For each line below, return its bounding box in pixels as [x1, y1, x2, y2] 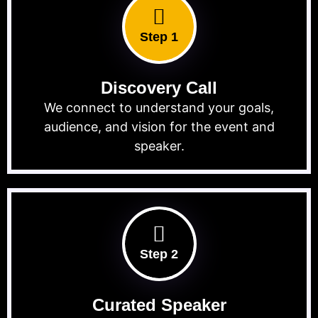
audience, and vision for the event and [43, 119, 275, 135]
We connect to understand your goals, [44, 100, 274, 116]
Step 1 [140, 30, 178, 45]
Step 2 [140, 247, 178, 262]
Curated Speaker [92, 295, 226, 315]
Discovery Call [101, 78, 217, 98]
